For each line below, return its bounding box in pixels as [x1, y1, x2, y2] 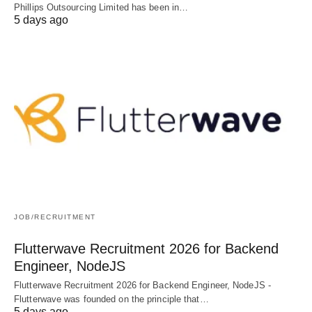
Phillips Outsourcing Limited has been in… [14, 2, 189, 13]
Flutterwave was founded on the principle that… [14, 294, 209, 305]
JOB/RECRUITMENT [14, 213, 96, 221]
